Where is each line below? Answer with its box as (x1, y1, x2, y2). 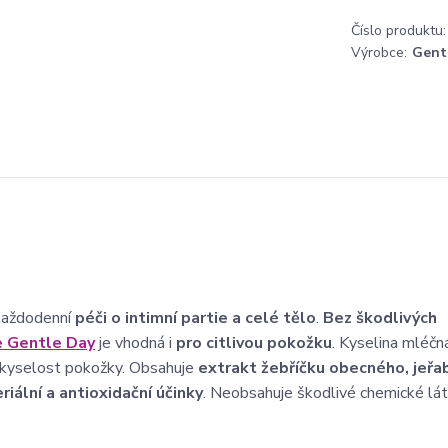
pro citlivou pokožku (176, 332, 332, 354)
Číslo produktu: (351, 21, 446, 40)
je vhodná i (95, 332, 176, 354)
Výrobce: (351, 43, 407, 62)
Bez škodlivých (323, 307, 437, 329)
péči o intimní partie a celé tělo (75, 307, 316, 329)
